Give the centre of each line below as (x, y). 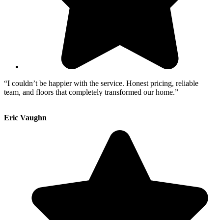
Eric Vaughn (25, 117)
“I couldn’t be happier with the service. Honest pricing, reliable (101, 83)
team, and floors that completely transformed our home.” (91, 92)
